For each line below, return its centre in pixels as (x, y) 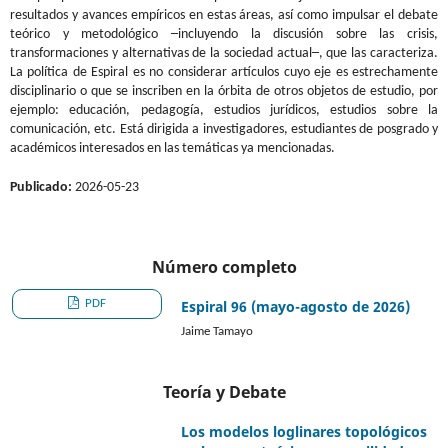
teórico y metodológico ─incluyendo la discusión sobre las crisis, (224, 34)
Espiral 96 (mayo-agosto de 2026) (296, 306)
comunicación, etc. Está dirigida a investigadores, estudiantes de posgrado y (224, 129)
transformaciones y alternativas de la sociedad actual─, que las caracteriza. (224, 53)
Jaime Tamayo (217, 331)
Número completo (224, 266)
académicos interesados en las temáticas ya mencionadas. (172, 148)
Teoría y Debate (224, 391)
